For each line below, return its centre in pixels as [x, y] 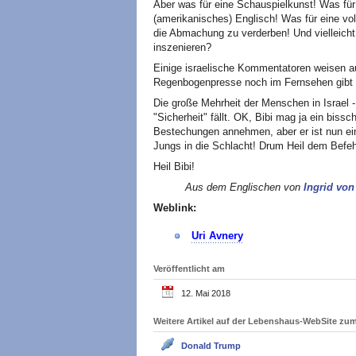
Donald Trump [211, 345]
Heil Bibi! [174, 166]
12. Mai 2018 [206, 293]
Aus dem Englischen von [244, 187]
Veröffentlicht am [189, 268]
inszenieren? [182, 47]
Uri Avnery [217, 236]
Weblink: [175, 208]
